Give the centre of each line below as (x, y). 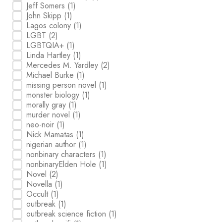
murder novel (50, 114)
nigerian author (53, 144)
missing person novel (63, 85)
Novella (41, 184)
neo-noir (42, 124)
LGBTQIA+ (47, 45)
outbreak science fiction (68, 214)
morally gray (48, 105)
